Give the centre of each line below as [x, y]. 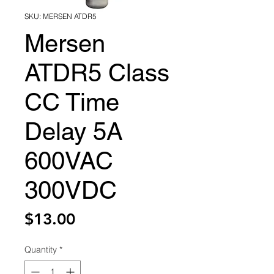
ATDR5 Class [97, 73]
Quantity [41, 250]
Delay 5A [74, 131]
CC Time [72, 102]
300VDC [71, 190]
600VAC [69, 161]
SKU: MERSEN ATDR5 [61, 16]
